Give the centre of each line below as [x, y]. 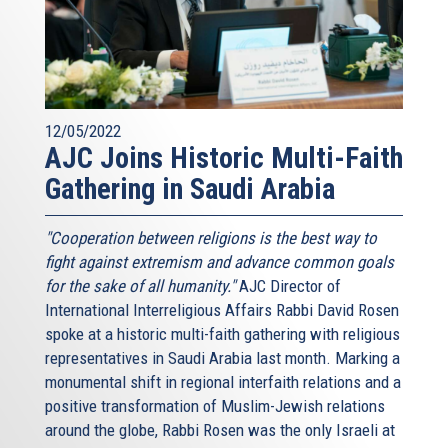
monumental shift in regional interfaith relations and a [223, 381]
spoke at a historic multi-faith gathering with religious [222, 333]
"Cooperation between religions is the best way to [211, 237]
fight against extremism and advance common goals [219, 261]
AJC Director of [288, 285]
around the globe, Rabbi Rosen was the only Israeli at [220, 429]
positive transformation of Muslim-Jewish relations [215, 405]
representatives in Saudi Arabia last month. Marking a [222, 357]
